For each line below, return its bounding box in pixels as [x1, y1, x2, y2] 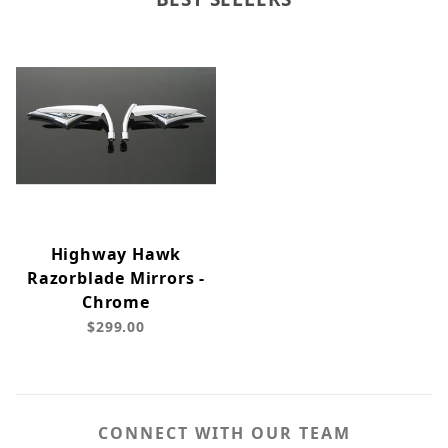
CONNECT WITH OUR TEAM [97, 422, 351, 445]
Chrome [82, 291, 150, 314]
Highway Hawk [50, 243, 182, 266]
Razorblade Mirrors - [26, 267, 205, 290]
